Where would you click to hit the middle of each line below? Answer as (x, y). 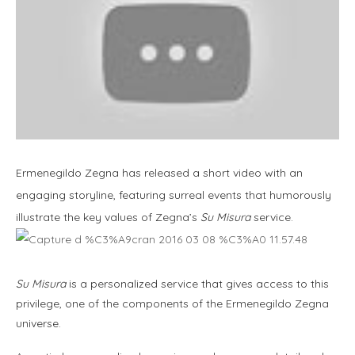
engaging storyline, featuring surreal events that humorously (174, 195)
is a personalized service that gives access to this (197, 284)
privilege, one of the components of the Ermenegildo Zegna (172, 304)
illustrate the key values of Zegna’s (108, 218)
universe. (38, 324)
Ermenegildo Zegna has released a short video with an (159, 173)
